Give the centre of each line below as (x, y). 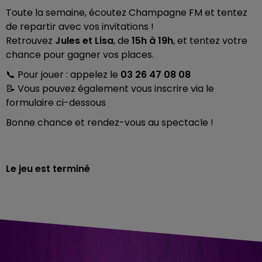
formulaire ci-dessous (57, 103)
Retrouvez (30, 41)
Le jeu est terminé (48, 169)
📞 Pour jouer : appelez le (63, 75)
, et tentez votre (210, 41)
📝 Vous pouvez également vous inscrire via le (110, 89)
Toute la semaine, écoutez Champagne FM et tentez (127, 13)
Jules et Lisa (84, 41)
